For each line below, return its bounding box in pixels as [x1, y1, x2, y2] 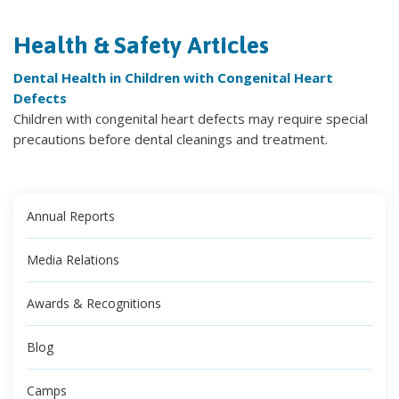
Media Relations [27, 251, 119, 269]
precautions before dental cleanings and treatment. [13, 130, 328, 149]
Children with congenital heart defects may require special [13, 110, 368, 128]
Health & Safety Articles [13, 31, 269, 60]
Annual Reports [27, 208, 115, 225]
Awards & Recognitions [27, 295, 161, 313]
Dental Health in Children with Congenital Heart [13, 69, 333, 87]
